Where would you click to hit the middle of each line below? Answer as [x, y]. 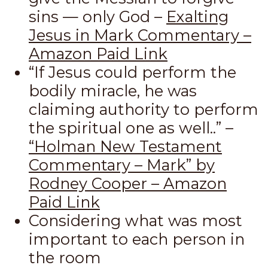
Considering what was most [135, 221]
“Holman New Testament [125, 147]
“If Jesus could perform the [133, 72]
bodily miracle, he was [113, 91]
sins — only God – [98, 17]
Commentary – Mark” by [122, 165]
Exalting [197, 17]
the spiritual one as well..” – [131, 128]
